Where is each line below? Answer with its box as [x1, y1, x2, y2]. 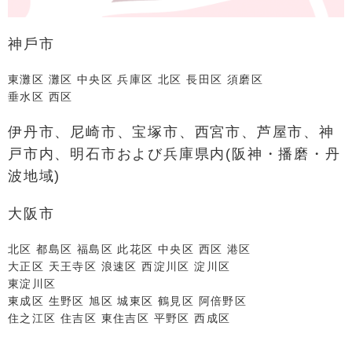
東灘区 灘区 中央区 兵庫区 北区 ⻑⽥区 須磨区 [8, 73, 263, 86]
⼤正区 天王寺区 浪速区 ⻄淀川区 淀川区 [8, 260, 231, 273]
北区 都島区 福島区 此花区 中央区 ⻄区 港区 [8, 243, 251, 256]
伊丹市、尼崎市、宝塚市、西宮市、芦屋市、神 [8, 124, 335, 141]
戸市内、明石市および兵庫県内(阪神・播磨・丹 [8, 146, 341, 163]
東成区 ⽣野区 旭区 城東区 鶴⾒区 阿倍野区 [8, 295, 247, 308]
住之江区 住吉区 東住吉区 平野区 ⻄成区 [8, 312, 231, 325]
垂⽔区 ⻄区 [8, 90, 73, 104]
